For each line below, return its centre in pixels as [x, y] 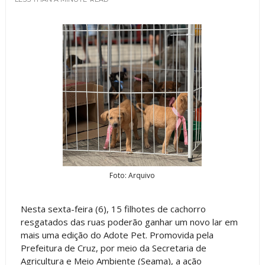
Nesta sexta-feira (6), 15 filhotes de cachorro [113, 209]
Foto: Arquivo [132, 175]
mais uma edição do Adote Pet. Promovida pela [117, 235]
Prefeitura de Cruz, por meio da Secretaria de [113, 248]
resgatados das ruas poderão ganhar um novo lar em [129, 222]
